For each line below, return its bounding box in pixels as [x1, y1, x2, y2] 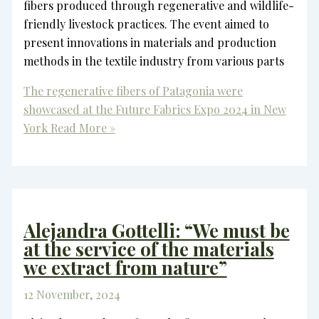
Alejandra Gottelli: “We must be [23, 217, 290, 243]
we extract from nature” [23, 254, 227, 280]
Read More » [47, 120, 115, 136]
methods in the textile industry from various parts [23, 53, 284, 69]
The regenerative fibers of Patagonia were [23, 83, 243, 99]
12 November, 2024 [23, 286, 120, 302]
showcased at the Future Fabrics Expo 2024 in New [23, 102, 286, 117]
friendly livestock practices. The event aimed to [23, 16, 269, 32]
